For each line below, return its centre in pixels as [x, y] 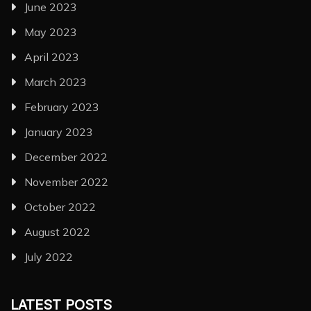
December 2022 [66, 157]
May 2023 [51, 32]
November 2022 [66, 182]
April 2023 [52, 57]
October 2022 [60, 207]
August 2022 [57, 232]
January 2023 [59, 132]
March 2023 [56, 82]
